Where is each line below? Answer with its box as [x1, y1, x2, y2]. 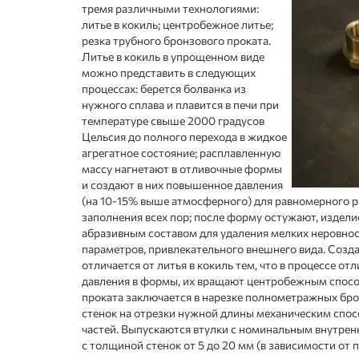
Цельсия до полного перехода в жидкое [82, 130, 287, 144]
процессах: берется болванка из [82, 82, 246, 96]
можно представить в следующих [82, 66, 256, 80]
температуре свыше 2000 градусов [82, 114, 264, 128]
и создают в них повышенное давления [82, 178, 283, 192]
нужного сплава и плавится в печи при [82, 98, 279, 112]
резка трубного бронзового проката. [82, 34, 271, 48]
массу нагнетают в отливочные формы [82, 162, 282, 176]
